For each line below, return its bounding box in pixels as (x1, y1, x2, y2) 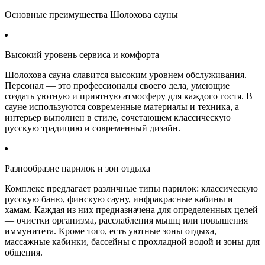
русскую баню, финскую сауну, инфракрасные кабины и (5, 193, 233, 204)
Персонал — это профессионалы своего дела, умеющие (5, 80, 230, 91)
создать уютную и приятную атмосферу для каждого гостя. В (5, 91, 253, 101)
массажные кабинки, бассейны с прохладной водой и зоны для (5, 236, 260, 247)
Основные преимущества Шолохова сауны (5, 9, 178, 20)
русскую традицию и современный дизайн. (5, 122, 180, 133)
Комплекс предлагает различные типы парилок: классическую (5, 183, 258, 193)
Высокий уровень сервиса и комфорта (5, 49, 159, 60)
